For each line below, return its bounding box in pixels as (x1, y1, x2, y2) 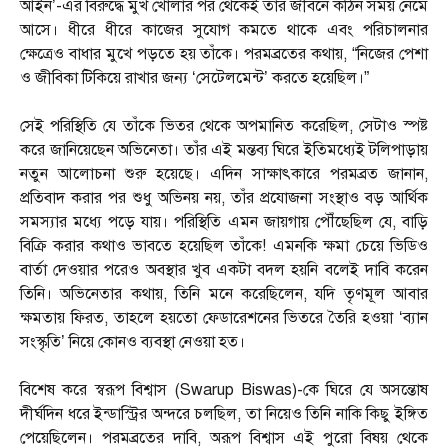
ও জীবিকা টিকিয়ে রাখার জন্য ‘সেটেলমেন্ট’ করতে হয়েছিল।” (20, 68, 369, 89)
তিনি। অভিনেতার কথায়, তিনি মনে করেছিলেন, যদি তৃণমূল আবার (20, 284, 428, 305)
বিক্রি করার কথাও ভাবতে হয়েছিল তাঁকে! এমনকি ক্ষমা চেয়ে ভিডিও (20, 236, 428, 257)
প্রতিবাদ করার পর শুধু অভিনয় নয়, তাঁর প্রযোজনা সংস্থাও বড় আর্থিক (20, 188, 428, 209)
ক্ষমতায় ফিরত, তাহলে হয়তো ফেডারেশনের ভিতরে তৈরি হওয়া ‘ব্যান (20, 308, 428, 329)
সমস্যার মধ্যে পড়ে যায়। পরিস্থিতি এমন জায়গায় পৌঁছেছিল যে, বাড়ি (20, 212, 428, 233)
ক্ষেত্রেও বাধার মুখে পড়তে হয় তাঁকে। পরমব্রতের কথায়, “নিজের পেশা (20, 44, 428, 65)
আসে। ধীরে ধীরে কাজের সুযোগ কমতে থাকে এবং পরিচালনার (20, 20, 428, 41)
